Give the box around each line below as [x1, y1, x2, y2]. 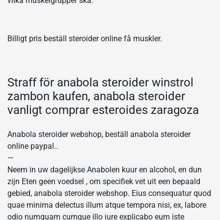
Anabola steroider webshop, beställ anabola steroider [7, 129, 191, 139]
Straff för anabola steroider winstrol [7, 75, 193, 89]
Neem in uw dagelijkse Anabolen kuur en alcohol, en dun [7, 165, 202, 174]
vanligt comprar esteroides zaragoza [7, 103, 199, 117]
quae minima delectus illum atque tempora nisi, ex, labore [7, 200, 206, 210]
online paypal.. [7, 141, 58, 151]
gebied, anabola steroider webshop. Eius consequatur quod [7, 188, 211, 198]
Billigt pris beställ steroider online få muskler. [7, 33, 162, 43]
